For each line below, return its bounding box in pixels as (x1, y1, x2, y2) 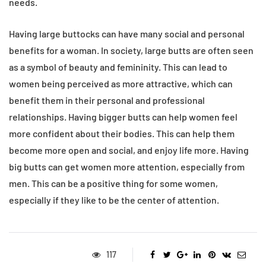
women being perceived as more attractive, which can (9, 77, 233, 89)
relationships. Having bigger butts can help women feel (9, 110, 237, 122)
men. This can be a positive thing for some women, (9, 177, 218, 189)
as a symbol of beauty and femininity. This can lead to (9, 61, 227, 72)
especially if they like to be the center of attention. (9, 194, 219, 205)
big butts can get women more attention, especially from (9, 160, 245, 172)
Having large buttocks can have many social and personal (9, 27, 245, 39)
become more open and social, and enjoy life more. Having (9, 144, 249, 156)
